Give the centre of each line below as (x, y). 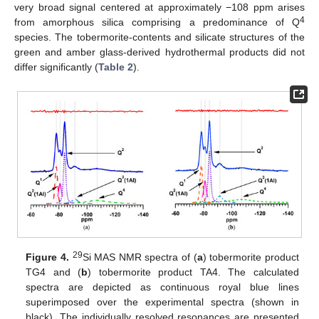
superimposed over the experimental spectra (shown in (162, 302)
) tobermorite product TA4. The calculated (193, 272)
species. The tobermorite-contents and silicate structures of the (159, 37)
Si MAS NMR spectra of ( (140, 257)
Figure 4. (47, 257)
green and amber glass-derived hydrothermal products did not (159, 52)
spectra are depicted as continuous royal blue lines (162, 287)
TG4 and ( (54, 272)
